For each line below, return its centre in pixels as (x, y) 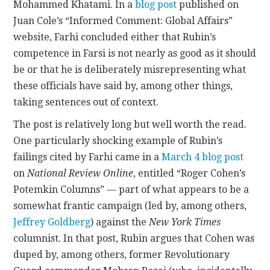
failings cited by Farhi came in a (88, 157)
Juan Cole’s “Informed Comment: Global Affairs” (123, 20)
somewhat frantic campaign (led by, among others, (130, 206)
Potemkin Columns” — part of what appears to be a (131, 189)
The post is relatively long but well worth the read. (130, 124)
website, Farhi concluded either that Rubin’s (115, 37)
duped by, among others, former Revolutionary (122, 254)
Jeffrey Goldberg (52, 222)
